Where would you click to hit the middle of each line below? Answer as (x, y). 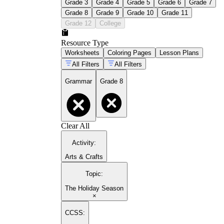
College (110, 23)
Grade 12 (78, 23)
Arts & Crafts (84, 157)
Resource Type (85, 42)
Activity (83, 142)
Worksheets (82, 52)
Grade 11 (175, 12)
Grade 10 (140, 12)
